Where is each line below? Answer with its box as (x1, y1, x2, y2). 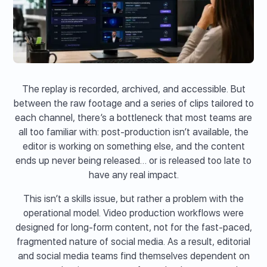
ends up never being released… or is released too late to (15, 155, 252, 167)
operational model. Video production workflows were (23, 207, 244, 219)
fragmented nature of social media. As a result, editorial (17, 236, 250, 248)
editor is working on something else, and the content (22, 141, 245, 153)
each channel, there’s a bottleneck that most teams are (15, 112, 252, 124)
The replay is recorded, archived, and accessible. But (21, 83, 246, 95)
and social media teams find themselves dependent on (17, 250, 250, 262)
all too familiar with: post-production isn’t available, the (18, 126, 249, 138)
